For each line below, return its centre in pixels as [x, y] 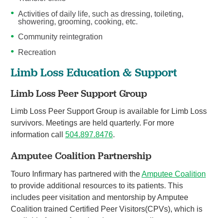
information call [38, 135]
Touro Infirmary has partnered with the [76, 174]
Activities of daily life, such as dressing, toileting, [101, 14]
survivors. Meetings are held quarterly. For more [92, 123]
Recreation [37, 52]
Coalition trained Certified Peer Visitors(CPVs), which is [106, 209]
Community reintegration [61, 37]
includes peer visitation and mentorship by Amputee [99, 197]
